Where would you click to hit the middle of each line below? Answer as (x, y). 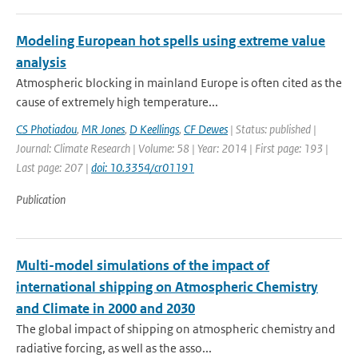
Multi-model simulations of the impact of (143, 265)
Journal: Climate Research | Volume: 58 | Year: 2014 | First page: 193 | (172, 148)
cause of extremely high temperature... (117, 102)
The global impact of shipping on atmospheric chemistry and (176, 329)
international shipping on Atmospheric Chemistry (167, 287)
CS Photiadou (46, 129)
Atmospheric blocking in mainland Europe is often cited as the (179, 83)
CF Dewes (206, 129)
